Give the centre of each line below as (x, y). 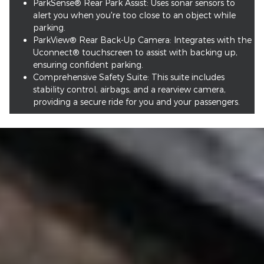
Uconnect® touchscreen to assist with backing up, (135, 52)
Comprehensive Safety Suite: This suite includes (129, 77)
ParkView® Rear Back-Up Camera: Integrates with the (142, 40)
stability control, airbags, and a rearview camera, (129, 90)
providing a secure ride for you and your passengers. (136, 102)
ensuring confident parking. (88, 65)
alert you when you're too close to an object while (134, 15)
